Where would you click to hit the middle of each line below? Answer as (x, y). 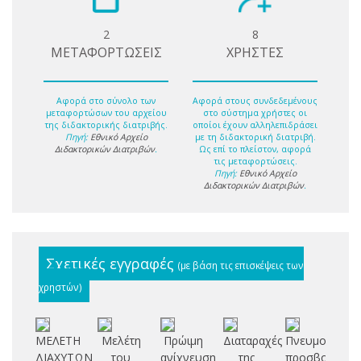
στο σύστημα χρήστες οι (255, 112)
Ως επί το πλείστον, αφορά (255, 149)
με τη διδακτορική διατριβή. (255, 137)
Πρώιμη (184, 340)
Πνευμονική (317, 340)
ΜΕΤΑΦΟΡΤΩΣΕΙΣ (106, 53)
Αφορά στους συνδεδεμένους (255, 100)
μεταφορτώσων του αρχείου (106, 112)
